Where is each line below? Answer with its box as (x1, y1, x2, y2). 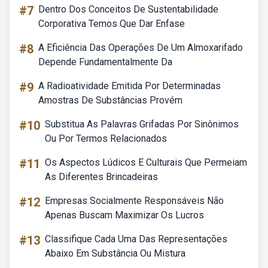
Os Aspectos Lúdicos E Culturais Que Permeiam (45, 157, 247, 168)
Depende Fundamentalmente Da (38, 56, 172, 68)
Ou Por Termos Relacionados (45, 133, 167, 144)
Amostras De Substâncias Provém (38, 95, 182, 106)
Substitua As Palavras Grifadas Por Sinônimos (45, 118, 239, 130)
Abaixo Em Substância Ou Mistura (45, 248, 185, 259)
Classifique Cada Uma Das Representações (45, 233, 227, 245)
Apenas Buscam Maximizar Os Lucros (45, 209, 204, 221)
